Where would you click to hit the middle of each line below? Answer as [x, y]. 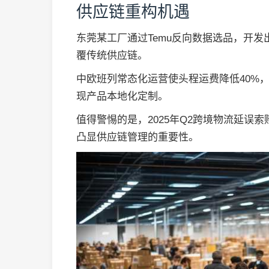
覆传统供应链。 [112, 56]
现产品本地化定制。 [122, 97]
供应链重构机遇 [133, 12]
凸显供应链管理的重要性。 [138, 138]
